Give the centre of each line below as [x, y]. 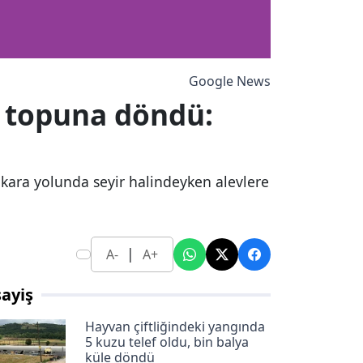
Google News [230, 81]
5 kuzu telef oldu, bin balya [167, 342]
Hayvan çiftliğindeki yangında [175, 326]
